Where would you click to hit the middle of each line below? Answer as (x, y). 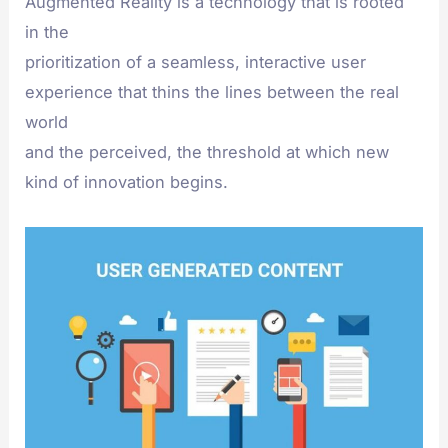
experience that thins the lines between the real (212, 92)
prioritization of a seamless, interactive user (196, 62)
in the (47, 32)
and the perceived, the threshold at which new (207, 152)
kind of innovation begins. (127, 182)
